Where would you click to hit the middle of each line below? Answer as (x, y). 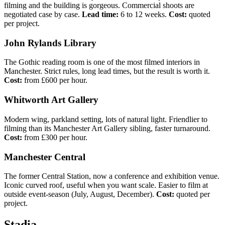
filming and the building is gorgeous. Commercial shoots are (99, 5)
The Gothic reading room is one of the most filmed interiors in (102, 62)
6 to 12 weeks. (144, 14)
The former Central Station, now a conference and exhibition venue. (112, 176)
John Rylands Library (50, 43)
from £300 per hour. (55, 137)
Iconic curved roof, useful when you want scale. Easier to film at (106, 185)
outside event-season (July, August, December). (80, 194)
